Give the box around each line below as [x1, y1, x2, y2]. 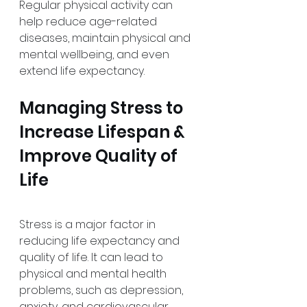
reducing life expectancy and [19, 233, 182, 249]
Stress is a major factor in [19, 217, 158, 232]
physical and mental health [19, 266, 169, 282]
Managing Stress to [19, 97, 186, 119]
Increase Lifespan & [19, 121, 188, 143]
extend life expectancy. [19, 63, 147, 79]
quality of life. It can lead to [19, 249, 166, 265]
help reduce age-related [19, 14, 160, 29]
